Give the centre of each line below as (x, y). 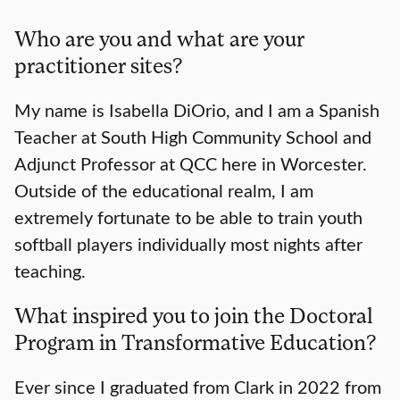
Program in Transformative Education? (196, 342)
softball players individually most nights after (188, 244)
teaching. (50, 271)
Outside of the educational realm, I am (164, 190)
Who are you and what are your (159, 38)
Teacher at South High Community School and (193, 137)
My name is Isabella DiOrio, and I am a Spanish (197, 110)
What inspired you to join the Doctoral (194, 315)
